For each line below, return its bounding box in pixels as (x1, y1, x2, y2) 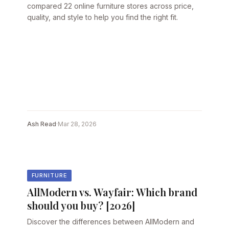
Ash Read (27, 120, 57, 128)
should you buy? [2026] (27, 198, 135, 212)
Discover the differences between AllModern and (27, 217, 195, 226)
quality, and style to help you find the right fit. (27, 12, 178, 21)
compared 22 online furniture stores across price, (27, 1, 194, 10)
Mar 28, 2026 (58, 120, 97, 128)
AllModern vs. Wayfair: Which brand (27, 185, 198, 199)
